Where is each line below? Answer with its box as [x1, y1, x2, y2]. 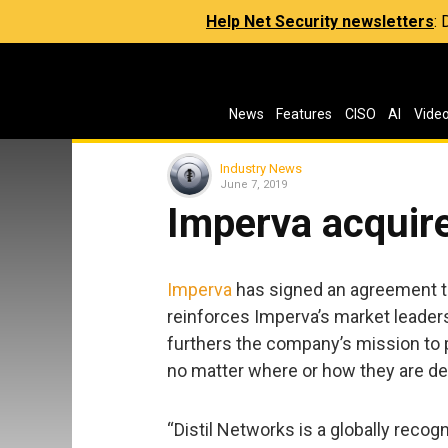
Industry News [220, 160, 302, 176]
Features [276, 106, 333, 122]
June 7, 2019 [220, 177, 287, 191]
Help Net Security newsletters [206, 12, 434, 31]
